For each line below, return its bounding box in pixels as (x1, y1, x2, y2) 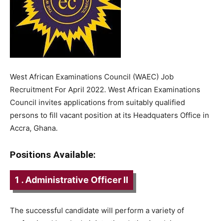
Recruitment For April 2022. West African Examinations (10, 85, 200, 94)
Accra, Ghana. (10, 123, 58, 133)
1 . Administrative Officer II (15, 175, 128, 185)
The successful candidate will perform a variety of (10, 206, 184, 215)
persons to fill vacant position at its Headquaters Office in (10, 110, 209, 120)
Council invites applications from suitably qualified (10, 98, 185, 107)
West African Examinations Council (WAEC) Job (10, 72, 174, 81)
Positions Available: (10, 149, 96, 160)
